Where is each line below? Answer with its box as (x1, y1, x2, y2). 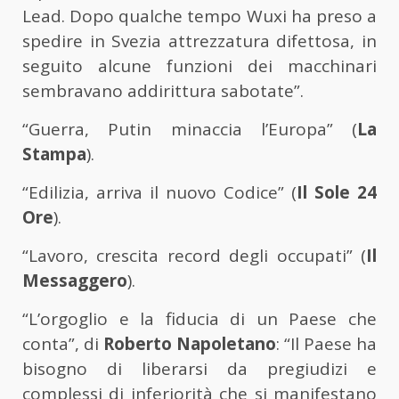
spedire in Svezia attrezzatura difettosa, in (22, 29, 377, 53)
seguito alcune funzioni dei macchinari (22, 54, 377, 78)
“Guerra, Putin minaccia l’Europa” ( (22, 118, 357, 142)
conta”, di (22, 332, 103, 356)
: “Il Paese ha (276, 332, 377, 356)
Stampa (22, 142, 86, 167)
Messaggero (22, 269, 127, 293)
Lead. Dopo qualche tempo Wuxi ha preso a (22, 4, 377, 28)
